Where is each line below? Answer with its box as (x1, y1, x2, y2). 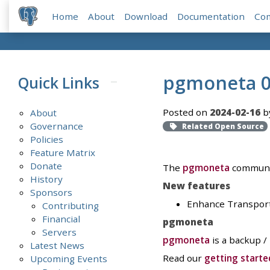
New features (162, 180, 230, 192)
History (30, 173, 63, 186)
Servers (42, 226, 77, 239)
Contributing (42, 199, 99, 212)
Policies (30, 133, 64, 146)
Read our (162, 252, 204, 265)
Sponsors (30, 186, 73, 199)
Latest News (30, 239, 85, 252)
